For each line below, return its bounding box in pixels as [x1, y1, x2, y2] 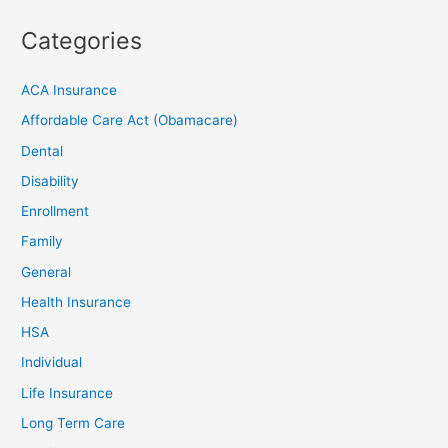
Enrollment [21, 203, 90, 220]
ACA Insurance [21, 82, 118, 99]
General [21, 263, 72, 280]
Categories [21, 25, 143, 55]
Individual [21, 354, 83, 371]
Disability [21, 172, 80, 189]
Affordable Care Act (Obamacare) [21, 112, 239, 129]
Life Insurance [21, 384, 114, 401]
